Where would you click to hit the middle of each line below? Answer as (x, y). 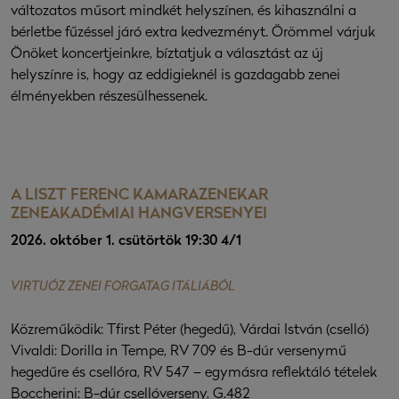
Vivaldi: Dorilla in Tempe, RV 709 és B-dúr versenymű (179, 352)
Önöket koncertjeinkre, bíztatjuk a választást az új (167, 55)
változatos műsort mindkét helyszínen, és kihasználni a (183, 12)
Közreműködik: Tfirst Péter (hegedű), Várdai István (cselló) (190, 331)
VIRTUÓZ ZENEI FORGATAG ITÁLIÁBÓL (123, 288)
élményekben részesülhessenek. (109, 98)
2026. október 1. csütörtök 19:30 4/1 (126, 242)
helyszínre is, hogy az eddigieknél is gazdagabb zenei (175, 76)
